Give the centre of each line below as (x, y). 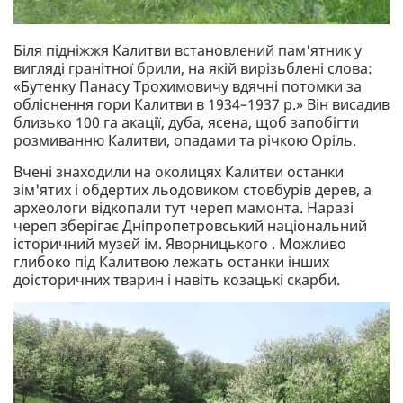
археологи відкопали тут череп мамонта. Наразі (184, 207)
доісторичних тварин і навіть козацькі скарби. (177, 279)
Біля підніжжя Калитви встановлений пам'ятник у (188, 50)
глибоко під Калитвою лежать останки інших (171, 261)
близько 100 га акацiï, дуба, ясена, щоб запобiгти (186, 122)
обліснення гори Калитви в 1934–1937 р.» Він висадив (201, 104)
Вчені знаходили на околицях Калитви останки (179, 171)
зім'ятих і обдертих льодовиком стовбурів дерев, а (193, 189)
